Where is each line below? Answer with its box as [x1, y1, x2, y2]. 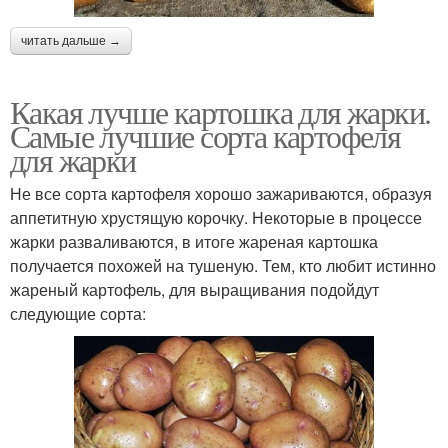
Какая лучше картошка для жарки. [10, 90, 431, 134]
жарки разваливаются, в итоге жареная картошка [10, 230, 378, 254]
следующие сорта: [10, 302, 146, 326]
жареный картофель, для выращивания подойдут [10, 278, 379, 302]
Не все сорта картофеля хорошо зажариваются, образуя [10, 182, 432, 206]
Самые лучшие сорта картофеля [10, 114, 401, 158]
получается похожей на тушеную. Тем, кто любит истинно [10, 254, 436, 278]
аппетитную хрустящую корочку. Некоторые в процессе [10, 206, 422, 230]
